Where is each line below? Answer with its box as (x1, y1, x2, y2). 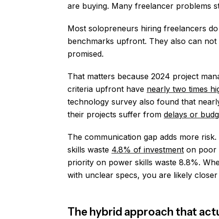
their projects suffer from (67, 109, 164, 119)
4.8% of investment (111, 145, 184, 154)
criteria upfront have (67, 84, 147, 94)
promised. (67, 49, 104, 59)
